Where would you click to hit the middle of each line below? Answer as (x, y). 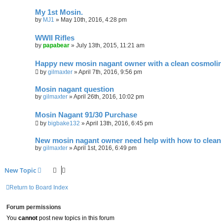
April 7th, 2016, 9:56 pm (110, 72)
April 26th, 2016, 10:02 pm (109, 96)
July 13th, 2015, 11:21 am (110, 45)
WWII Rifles (55, 38)
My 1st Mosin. (59, 12)
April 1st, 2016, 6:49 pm (105, 148)
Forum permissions (34, 207)
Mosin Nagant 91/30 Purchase (86, 115)
